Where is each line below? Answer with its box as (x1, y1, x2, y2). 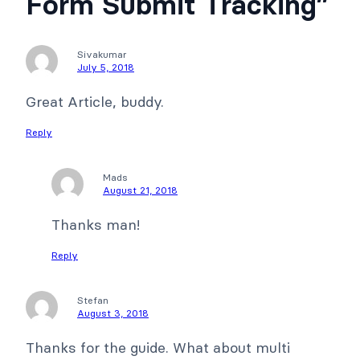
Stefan (77, 293, 108, 306)
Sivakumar (77, 47, 127, 60)
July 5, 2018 (77, 60, 134, 73)
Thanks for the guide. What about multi (26, 337, 290, 357)
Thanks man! (51, 215, 140, 234)
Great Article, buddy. (26, 92, 164, 111)
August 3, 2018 (77, 306, 149, 319)
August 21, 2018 (103, 183, 178, 196)
